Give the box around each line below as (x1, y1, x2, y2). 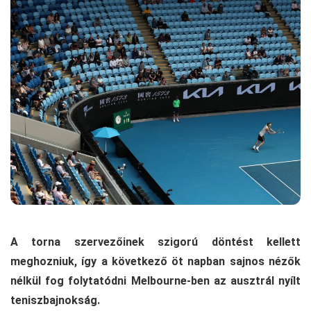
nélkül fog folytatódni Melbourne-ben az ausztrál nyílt (10, 274, 301, 287)
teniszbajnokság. (10, 293, 100, 307)
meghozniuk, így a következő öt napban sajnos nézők (10, 254, 301, 268)
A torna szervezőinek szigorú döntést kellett (10, 235, 301, 249)
